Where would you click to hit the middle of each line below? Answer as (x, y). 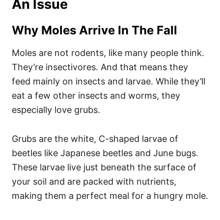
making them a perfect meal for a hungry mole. (110, 196)
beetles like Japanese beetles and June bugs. (105, 153)
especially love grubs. (56, 110)
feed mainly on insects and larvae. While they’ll (109, 81)
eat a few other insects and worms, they (96, 96)
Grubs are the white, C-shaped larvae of (95, 139)
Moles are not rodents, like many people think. (108, 53)
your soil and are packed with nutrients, (94, 181)
